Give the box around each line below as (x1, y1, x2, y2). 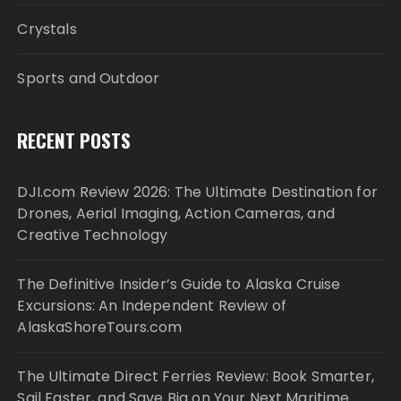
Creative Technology (17, 225, 168, 245)
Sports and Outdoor (17, 68, 160, 89)
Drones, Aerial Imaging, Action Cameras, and (17, 203, 335, 224)
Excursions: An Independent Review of (17, 295, 286, 316)
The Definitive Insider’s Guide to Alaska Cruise (17, 274, 341, 294)
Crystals (17, 19, 77, 39)
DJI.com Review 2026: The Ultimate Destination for (17, 182, 378, 202)
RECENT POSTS (17, 126, 132, 154)
